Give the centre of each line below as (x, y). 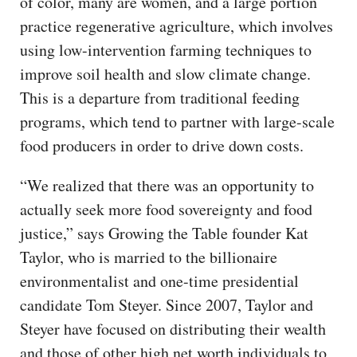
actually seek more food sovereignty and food (166, 210)
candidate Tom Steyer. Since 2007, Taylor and (167, 305)
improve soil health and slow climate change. (165, 74)
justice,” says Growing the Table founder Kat (164, 233)
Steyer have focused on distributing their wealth (173, 329)
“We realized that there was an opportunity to (167, 186)
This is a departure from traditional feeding (160, 98)
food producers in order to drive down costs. (165, 146)
